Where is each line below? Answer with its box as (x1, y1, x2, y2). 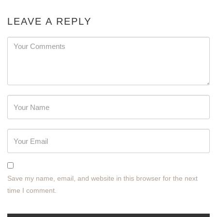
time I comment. (7, 186, 57, 194)
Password (7, 96, 37, 104)
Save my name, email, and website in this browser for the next (7, 174, 198, 182)
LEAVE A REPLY (7, 16, 92, 27)
